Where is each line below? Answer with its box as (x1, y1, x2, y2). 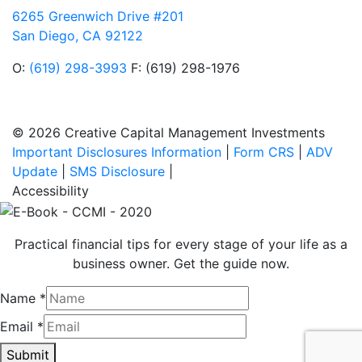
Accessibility (12, 183, 89, 199)
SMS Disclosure (69, 163, 165, 179)
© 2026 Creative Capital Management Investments (12, 124, 325, 141)
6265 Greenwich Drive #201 (12, 8, 183, 24)
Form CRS (234, 144, 294, 160)
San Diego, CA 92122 (12, 27, 143, 44)
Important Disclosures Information (12, 144, 221, 160)
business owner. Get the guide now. (73, 255, 289, 271)
